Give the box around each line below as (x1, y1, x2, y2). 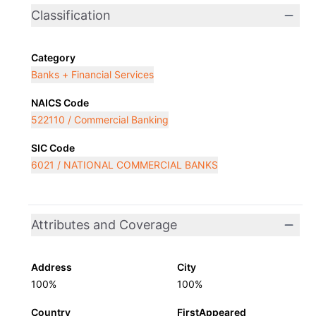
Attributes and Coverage (31, 217, 177, 232)
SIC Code (31, 142, 75, 154)
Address (31, 261, 72, 273)
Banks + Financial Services (31, 68, 154, 80)
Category (31, 51, 75, 63)
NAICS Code (31, 97, 89, 109)
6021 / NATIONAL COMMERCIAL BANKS (31, 159, 218, 171)
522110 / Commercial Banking (31, 114, 169, 126)
